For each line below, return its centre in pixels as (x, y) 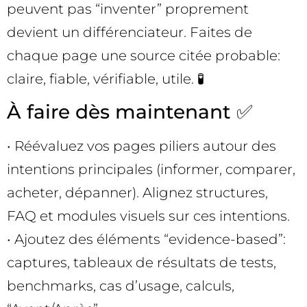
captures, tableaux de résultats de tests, (142, 262)
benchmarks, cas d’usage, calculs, (121, 285)
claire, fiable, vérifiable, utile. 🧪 (106, 79)
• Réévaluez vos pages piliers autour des (142, 146)
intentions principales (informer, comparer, (151, 169)
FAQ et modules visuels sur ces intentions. (148, 216)
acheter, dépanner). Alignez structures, (137, 192)
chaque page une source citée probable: (144, 56)
